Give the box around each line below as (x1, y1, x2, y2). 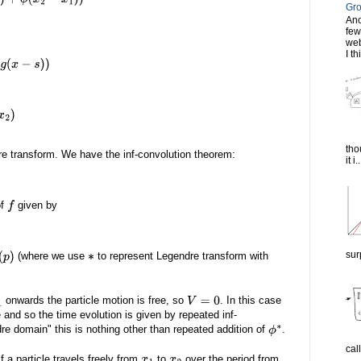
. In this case (219, 293, 281, 306)
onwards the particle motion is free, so (2, 293, 187, 306)
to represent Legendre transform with (93, 250, 268, 263)
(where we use (14, 250, 88, 263)
